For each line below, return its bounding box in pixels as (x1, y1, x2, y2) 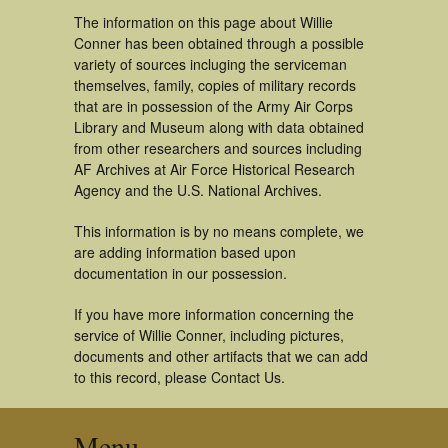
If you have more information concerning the (74, 304, 354, 324)
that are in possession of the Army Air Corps (74, 96, 353, 116)
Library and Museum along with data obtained (74, 117, 364, 137)
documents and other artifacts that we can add (74, 346, 368, 366)
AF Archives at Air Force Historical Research (74, 159, 355, 179)
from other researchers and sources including (74, 138, 362, 158)
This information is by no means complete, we (74, 221, 364, 241)
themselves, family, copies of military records (74, 75, 356, 95)
